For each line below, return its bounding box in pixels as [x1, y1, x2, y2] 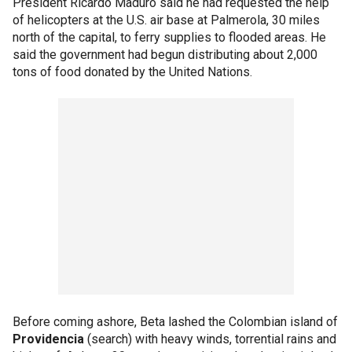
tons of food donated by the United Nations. [13, 64, 252, 79]
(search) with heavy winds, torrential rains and [84, 332, 336, 346]
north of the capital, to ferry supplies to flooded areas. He [13, 30, 326, 45]
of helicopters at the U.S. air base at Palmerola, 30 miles [13, 13, 320, 27]
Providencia [13, 332, 84, 346]
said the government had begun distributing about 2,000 [13, 47, 317, 62]
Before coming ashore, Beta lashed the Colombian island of [13, 314, 338, 329]
